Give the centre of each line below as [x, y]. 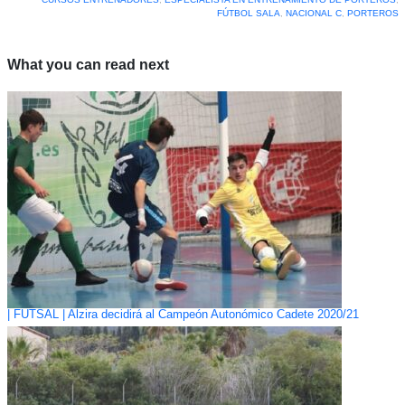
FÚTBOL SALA [248, 14]
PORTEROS [372, 14]
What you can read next [88, 65]
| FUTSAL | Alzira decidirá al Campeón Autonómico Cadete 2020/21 [183, 315]
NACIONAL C [313, 14]
